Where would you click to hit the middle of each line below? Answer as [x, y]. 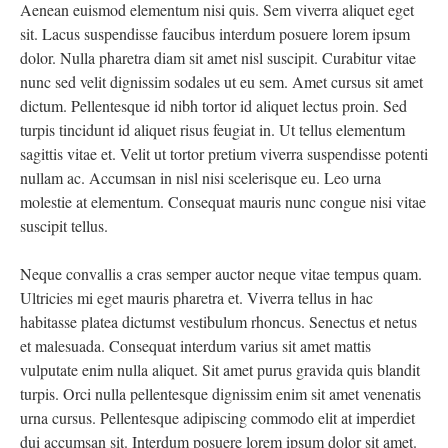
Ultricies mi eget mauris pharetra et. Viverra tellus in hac [196, 297]
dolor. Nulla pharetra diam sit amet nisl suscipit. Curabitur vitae [218, 57]
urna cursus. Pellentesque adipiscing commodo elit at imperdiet [217, 417]
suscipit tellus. [64, 225]
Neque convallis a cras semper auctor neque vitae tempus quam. [221, 273]
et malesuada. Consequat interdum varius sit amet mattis [195, 345]
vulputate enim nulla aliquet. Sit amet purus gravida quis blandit [220, 369]
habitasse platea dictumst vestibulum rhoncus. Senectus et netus [218, 321]
